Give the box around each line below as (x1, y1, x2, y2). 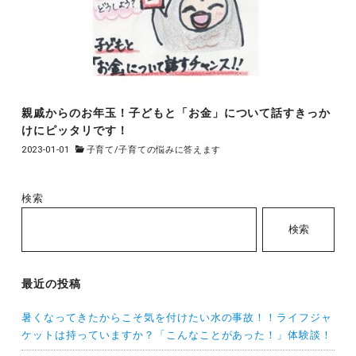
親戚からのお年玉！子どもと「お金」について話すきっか (21, 106, 331, 119)
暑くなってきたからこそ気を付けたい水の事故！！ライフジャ (21, 311, 333, 323)
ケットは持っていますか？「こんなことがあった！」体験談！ (21, 329, 333, 341)
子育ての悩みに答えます (118, 145, 222, 156)
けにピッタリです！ (21, 123, 129, 137)
